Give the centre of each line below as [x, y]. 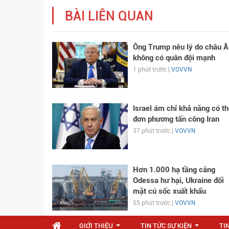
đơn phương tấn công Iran [176, 119]
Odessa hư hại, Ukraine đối [178, 181]
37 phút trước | [154, 131]
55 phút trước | [154, 203]
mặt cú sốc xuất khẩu [169, 191]
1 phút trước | [152, 70]
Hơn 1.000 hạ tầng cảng [174, 170]
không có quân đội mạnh [174, 58]
